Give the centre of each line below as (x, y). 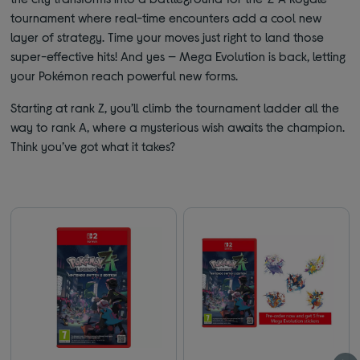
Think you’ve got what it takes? (93, 146)
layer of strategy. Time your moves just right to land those (168, 37)
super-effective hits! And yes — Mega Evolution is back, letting (178, 56)
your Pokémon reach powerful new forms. (125, 76)
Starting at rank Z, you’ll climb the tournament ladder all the (175, 108)
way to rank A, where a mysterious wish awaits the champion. (178, 127)
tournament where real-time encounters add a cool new (166, 18)
